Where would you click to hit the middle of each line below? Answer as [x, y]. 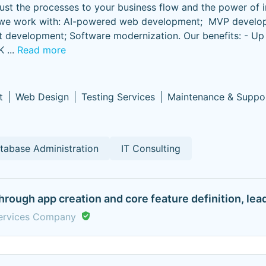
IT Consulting [151, 148]
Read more [42, 50]
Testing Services [118, 97]
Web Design [42, 97]
